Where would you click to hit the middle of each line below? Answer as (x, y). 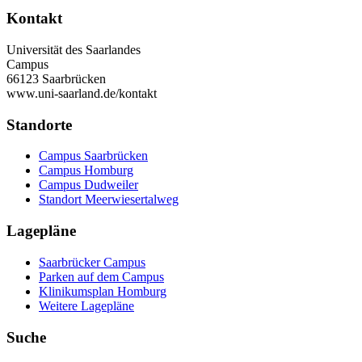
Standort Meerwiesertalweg (109, 200)
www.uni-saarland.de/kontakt (82, 93)
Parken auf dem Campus (101, 276)
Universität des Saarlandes (74, 50)
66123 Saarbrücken (56, 79)
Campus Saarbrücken (93, 156)
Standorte (39, 124)
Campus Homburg (86, 170)
